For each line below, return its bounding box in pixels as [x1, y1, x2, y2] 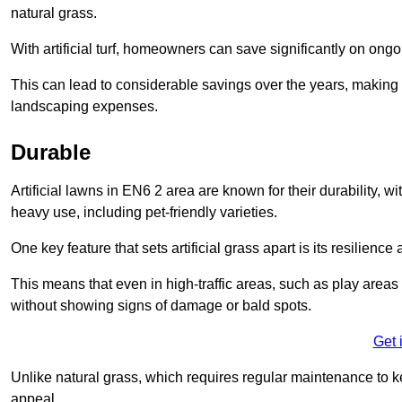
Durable [11, 140, 91, 165]
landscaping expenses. [11, 99, 158, 115]
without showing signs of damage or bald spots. [11, 298, 311, 314]
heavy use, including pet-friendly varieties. [11, 205, 277, 221]
